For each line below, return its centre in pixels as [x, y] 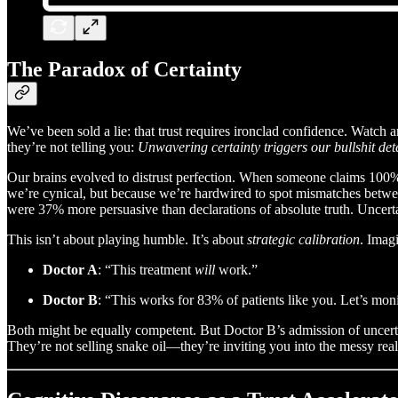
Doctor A [70, 270]
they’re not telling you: [72, 147]
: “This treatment [146, 270]
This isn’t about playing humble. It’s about [127, 240]
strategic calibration [303, 240]
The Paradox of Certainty [124, 70]
